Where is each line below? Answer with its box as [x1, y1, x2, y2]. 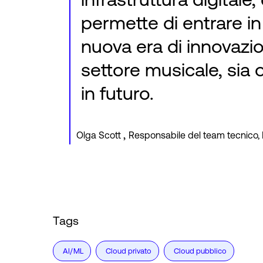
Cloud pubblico [174, 247, 227, 256]
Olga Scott [76, 130, 121, 141]
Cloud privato [106, 247, 151, 256]
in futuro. [81, 82, 154, 104]
